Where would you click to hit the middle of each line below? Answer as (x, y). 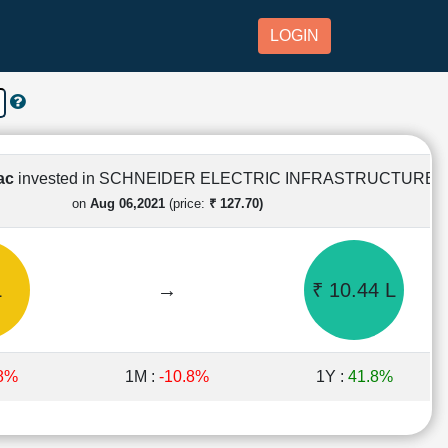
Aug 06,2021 (127, 203)
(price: (186, 203)
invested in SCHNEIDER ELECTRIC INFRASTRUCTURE (227, 178)
